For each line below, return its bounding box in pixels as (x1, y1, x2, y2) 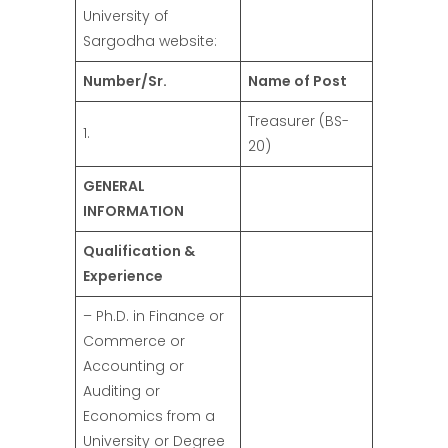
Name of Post (248, 71, 347, 92)
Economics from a (83, 406, 215, 427)
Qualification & (83, 241, 195, 262)
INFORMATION (83, 201, 184, 222)
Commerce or (83, 331, 185, 352)
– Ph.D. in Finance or (83, 306, 224, 327)
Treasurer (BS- (248, 111, 349, 132)
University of (83, 6, 168, 27)
